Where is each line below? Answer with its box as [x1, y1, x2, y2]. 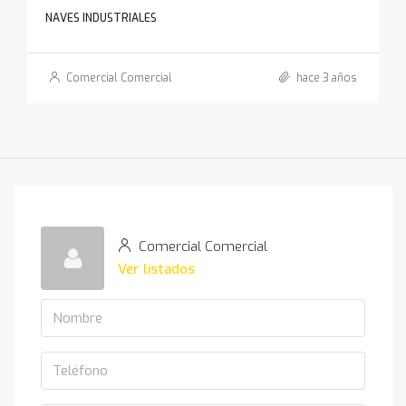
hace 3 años [294, 71, 357, 85]
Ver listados [118, 260, 195, 278]
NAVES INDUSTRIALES [45, 11, 157, 25]
